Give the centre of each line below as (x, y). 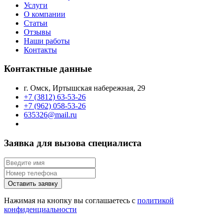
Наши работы (47, 41)
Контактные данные (48, 69)
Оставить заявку (33, 184)
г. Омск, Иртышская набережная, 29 (84, 88)
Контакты (40, 50)
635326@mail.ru (50, 114)
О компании (45, 14)
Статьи (36, 23)
